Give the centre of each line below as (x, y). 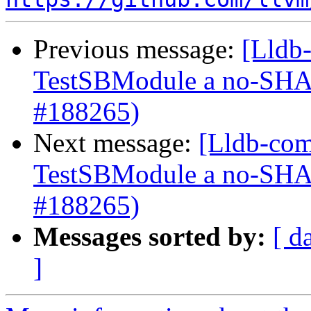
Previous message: (137, 49)
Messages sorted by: (150, 237)
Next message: (116, 143)
